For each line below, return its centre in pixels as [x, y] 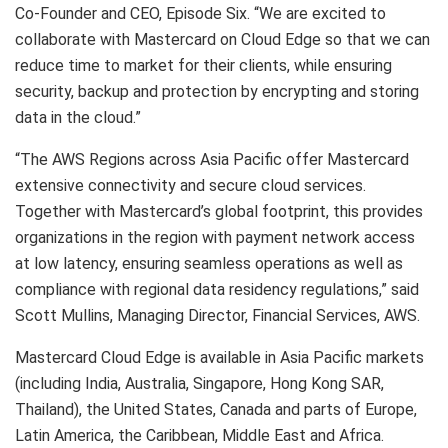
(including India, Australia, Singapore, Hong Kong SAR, [199, 384]
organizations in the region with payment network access [215, 238]
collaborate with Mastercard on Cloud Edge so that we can [222, 40]
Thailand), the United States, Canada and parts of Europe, [216, 410]
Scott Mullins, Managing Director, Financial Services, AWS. [217, 316]
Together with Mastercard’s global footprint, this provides [219, 212]
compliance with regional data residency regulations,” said [217, 290]
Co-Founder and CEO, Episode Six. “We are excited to [200, 14]
